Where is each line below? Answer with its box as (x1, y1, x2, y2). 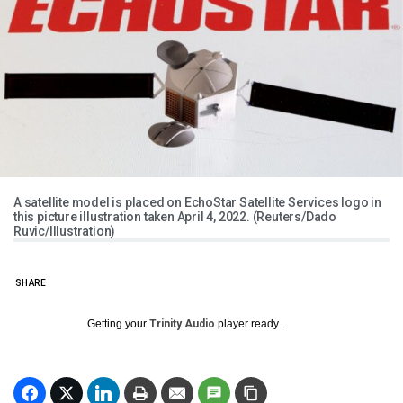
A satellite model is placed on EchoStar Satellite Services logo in (13, 195, 381, 210)
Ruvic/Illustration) (13, 224, 116, 239)
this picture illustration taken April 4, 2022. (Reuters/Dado (13, 210, 336, 225)
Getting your (87, 318, 149, 331)
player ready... (215, 318, 286, 331)
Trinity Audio (149, 318, 215, 331)
